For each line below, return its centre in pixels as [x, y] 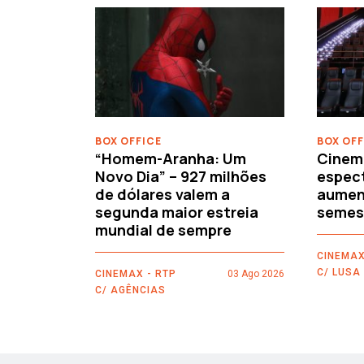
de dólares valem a [162, 195]
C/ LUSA [338, 273]
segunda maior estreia [177, 212]
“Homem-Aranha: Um [171, 159]
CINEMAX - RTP [136, 274]
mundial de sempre [163, 230]
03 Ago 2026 [256, 274]
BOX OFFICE [128, 141]
